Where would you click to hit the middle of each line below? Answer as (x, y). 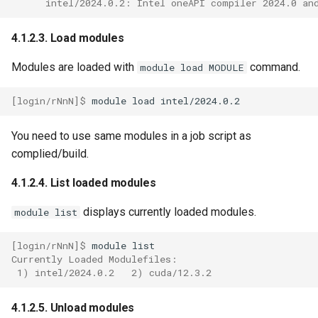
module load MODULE (192, 67)
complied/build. (50, 153)
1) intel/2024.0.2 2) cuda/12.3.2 (111, 273)
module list (46, 212)
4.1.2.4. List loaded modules (84, 182)
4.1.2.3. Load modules (68, 38)
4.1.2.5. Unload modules (73, 307)
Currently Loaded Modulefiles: (94, 259)
